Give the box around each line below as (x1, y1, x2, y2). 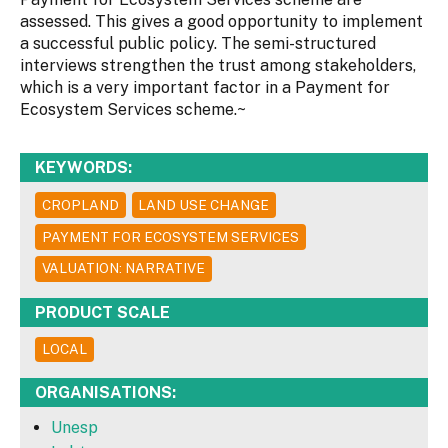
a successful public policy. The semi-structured (20, 34, 376, 54)
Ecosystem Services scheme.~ (20, 100, 246, 120)
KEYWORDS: (35, 158, 132, 178)
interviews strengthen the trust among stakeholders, (20, 56, 416, 76)
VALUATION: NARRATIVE (41, 260, 205, 277)
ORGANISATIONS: (35, 383, 176, 403)
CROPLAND (41, 196, 119, 213)
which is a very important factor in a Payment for (20, 78, 390, 98)
